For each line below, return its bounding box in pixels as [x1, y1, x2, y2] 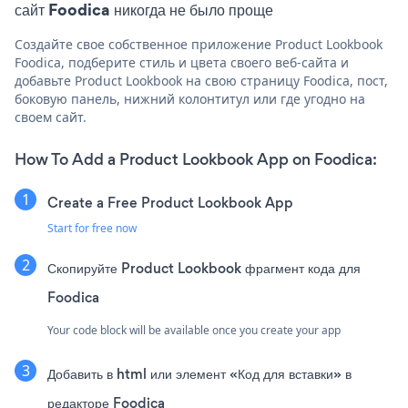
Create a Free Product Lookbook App [47, 192, 293, 212]
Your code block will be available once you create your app [47, 321, 341, 338]
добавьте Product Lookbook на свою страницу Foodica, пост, [15, 71, 388, 89]
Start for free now [47, 219, 137, 236]
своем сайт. [15, 107, 87, 126]
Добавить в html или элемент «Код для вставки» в [47, 363, 352, 383]
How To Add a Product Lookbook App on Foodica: [15, 148, 377, 170]
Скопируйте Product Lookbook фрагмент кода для [47, 258, 361, 278]
